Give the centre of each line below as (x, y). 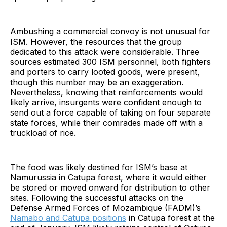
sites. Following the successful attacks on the (97, 198)
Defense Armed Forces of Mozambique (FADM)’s (105, 208)
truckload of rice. (44, 133)
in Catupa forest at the (171, 218)
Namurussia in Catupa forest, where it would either (108, 178)
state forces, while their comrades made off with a (106, 123)
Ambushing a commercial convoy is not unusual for (110, 32)
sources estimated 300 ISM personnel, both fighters (110, 62)
